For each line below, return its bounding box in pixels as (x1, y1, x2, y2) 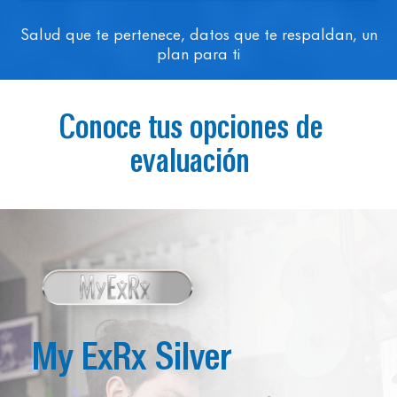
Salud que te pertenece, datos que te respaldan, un (19, 19, 378, 45)
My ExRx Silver (32, 333, 232, 380)
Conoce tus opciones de (58, 107, 323, 147)
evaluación (130, 141, 250, 181)
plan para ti (157, 39, 240, 65)
